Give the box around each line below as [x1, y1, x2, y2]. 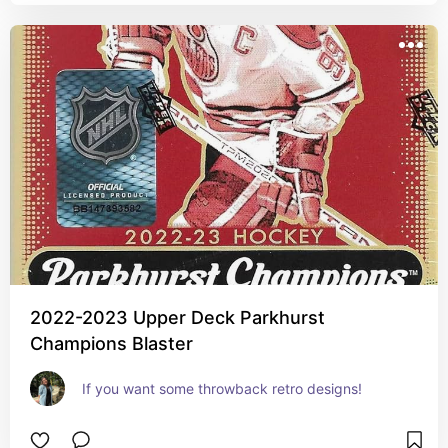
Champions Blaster [30, 333, 193, 354]
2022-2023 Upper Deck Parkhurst [30, 307, 325, 328]
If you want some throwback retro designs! [82, 380, 362, 397]
